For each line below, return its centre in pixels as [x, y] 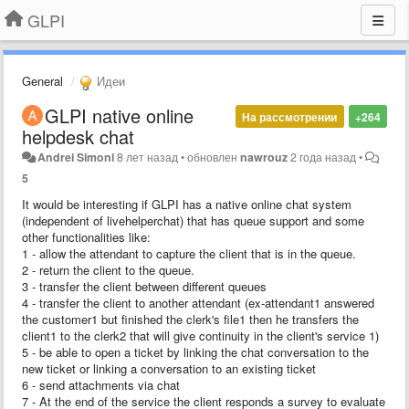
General [42, 81]
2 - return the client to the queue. [108, 269]
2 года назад [324, 157]
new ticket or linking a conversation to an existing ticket [169, 368]
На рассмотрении [290, 116]
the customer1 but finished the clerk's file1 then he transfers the [190, 319]
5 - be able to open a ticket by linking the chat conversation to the [195, 351]
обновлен [214, 157]
